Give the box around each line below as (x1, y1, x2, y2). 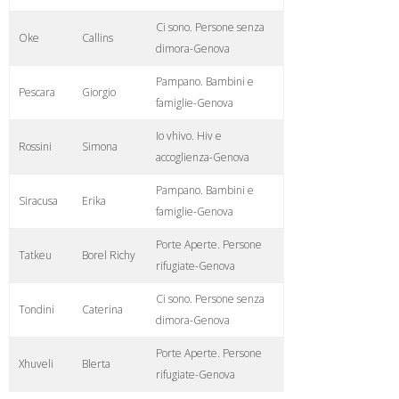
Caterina (82, 301, 123, 317)
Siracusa (19, 192, 58, 208)
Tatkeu (19, 247, 52, 263)
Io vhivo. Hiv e (156, 127, 222, 143)
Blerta (82, 355, 110, 371)
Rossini (19, 138, 52, 154)
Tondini (19, 301, 54, 317)
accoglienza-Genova (156, 149, 249, 165)
